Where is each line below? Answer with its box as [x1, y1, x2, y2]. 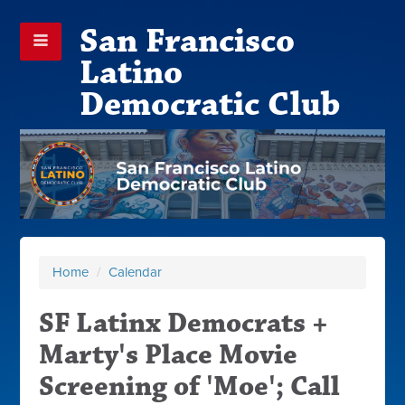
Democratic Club [79, 83, 340, 126]
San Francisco [79, 20, 295, 62]
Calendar [108, 263, 163, 280]
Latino [79, 52, 183, 94]
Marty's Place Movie [39, 336, 298, 372]
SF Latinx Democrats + [39, 305, 329, 341]
